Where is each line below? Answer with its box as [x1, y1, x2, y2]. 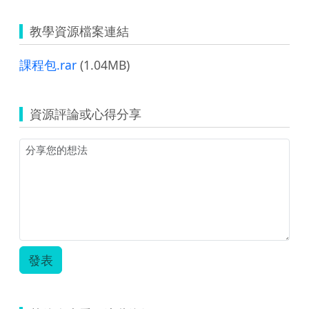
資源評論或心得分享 [30, 105, 141, 122]
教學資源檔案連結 [30, 22, 129, 39]
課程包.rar [19, 56, 77, 73]
